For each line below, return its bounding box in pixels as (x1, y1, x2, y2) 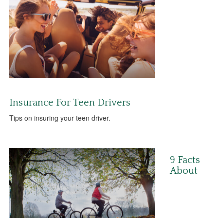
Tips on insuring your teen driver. (9, 113, 110, 123)
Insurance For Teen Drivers (9, 97, 130, 109)
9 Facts (170, 155, 200, 166)
